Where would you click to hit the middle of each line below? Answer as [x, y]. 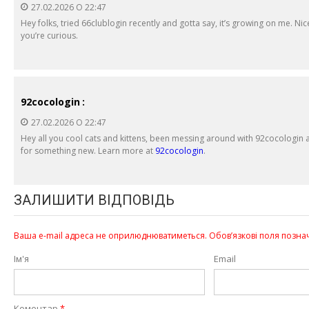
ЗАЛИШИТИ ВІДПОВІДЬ [94, 200]
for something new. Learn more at [88, 150]
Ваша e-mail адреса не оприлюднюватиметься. [110, 235]
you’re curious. [49, 35]
